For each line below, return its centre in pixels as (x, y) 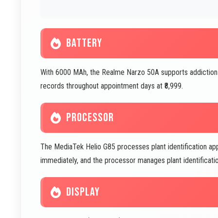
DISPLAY (83, 192)
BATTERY (84, 43)
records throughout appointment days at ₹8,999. (112, 86)
